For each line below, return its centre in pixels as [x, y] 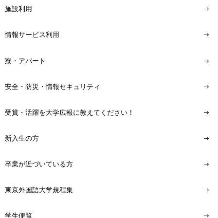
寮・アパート [25, 61]
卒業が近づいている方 [39, 164]
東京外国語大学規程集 [39, 190]
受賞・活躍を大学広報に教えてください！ [70, 112]
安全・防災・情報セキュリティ [53, 86]
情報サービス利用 [32, 35]
